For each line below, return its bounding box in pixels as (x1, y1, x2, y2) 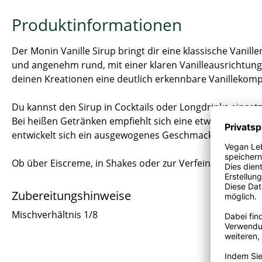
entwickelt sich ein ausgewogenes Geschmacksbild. (12, 128, 236, 142)
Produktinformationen (12, 13, 182, 36)
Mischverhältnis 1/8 (12, 208, 98, 221)
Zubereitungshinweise (12, 187, 131, 204)
